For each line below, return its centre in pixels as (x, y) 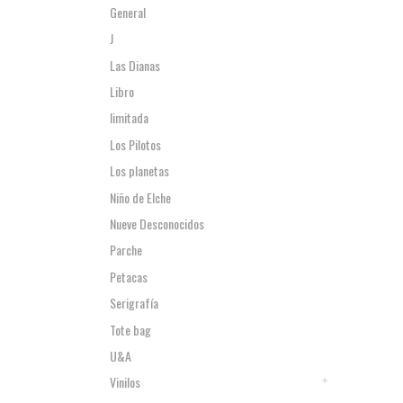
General (128, 12)
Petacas (129, 276)
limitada (129, 118)
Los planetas (139, 171)
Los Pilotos (135, 144)
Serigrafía (134, 303)
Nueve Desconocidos (157, 224)
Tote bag (130, 329)
